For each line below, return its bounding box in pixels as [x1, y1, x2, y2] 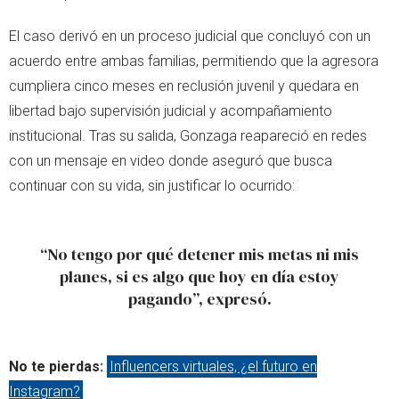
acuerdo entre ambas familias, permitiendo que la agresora [9, 52, 379, 69]
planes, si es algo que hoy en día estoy [60, 265, 339, 288]
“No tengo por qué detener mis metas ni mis [40, 242, 359, 265]
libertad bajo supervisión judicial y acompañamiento [9, 102, 332, 119]
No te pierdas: [9, 357, 107, 375]
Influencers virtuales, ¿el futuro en [110, 357, 318, 375]
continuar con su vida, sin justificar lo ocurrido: [9, 176, 295, 194]
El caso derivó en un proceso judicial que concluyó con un [9, 27, 370, 45]
